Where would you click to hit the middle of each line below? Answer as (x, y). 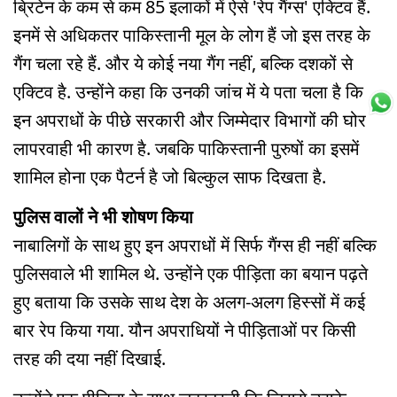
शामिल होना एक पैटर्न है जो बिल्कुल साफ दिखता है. (170, 177)
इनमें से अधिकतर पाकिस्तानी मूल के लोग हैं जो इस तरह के (192, 35)
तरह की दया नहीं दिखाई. (92, 359)
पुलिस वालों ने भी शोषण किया (103, 217)
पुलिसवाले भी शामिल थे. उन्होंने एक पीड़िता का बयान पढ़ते (191, 274)
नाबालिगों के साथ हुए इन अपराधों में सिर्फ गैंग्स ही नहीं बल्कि (195, 245)
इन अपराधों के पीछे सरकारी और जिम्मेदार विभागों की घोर (190, 121)
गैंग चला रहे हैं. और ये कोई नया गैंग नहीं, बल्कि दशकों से (183, 64)
